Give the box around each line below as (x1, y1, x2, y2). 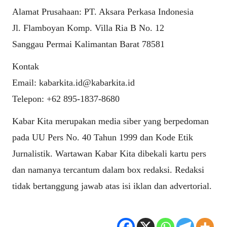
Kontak (12, 61, 39, 72)
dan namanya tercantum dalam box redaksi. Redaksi (12, 165, 204, 175)
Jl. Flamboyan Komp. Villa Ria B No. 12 (12, 23, 164, 33)
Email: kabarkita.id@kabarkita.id (12, 78, 135, 88)
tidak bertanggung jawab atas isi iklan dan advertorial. (12, 181, 212, 192)
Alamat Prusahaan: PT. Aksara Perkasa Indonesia (12, 7, 194, 17)
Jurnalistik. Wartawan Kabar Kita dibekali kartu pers (12, 148, 206, 159)
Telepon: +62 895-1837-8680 (12, 94, 120, 104)
